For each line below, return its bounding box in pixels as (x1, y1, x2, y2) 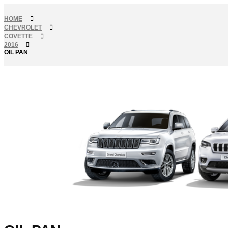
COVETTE (4, 33, 33, 40)
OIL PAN (4, 49, 28, 56)
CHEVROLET (4, 24, 42, 31)
